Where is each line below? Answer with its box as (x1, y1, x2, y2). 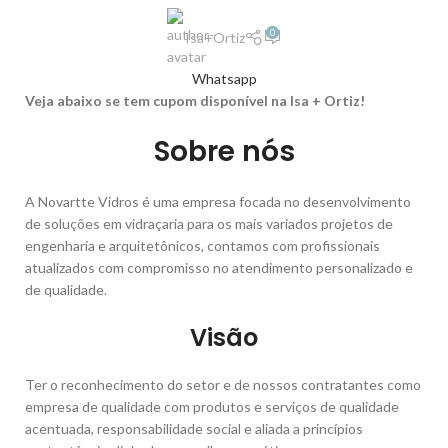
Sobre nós (153, 132, 295, 172)
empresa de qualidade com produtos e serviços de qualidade (25, 398, 399, 416)
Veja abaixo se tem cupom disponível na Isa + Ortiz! (25, 92, 365, 110)
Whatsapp (191, 70, 257, 88)
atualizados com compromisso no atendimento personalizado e (25, 259, 413, 277)
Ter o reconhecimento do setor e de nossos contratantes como (25, 376, 421, 394)
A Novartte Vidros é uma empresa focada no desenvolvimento (25, 193, 411, 211)
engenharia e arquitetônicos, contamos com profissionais (25, 237, 380, 255)
